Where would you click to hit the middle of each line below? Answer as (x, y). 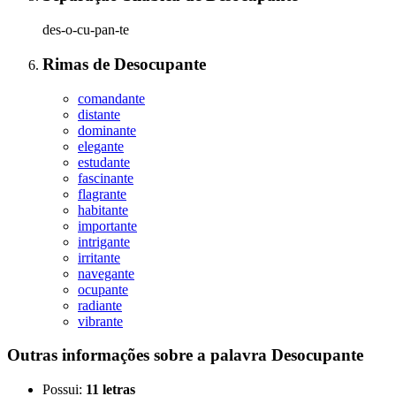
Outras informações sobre (102, 355)
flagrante (102, 194)
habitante (103, 209)
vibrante (100, 321)
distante (99, 114)
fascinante (106, 178)
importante (107, 225)
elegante (101, 146)
